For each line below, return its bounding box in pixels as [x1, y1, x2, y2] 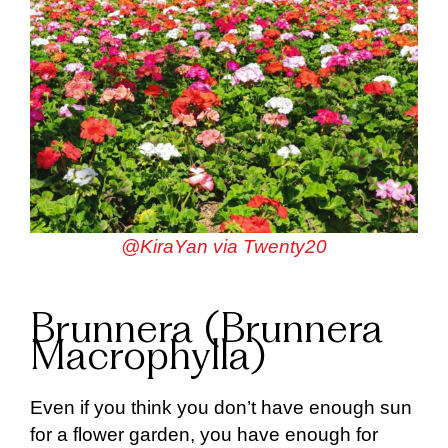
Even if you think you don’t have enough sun [30, 397, 412, 419]
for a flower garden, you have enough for [30, 424, 378, 446]
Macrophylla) [30, 339, 266, 379]
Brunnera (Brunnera [30, 312, 383, 352]
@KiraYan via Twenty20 [121, 235, 327, 257]
